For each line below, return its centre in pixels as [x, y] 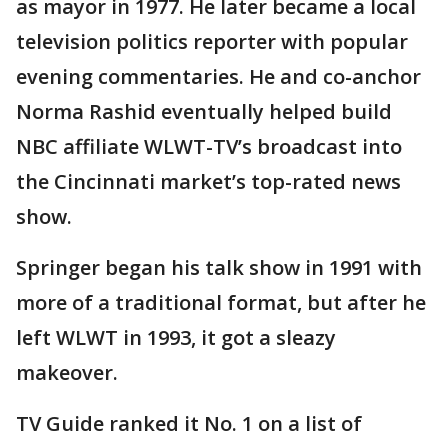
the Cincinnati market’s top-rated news [208, 181]
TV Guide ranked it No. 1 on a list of [189, 423]
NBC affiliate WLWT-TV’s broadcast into [209, 146]
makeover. [67, 372]
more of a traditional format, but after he [221, 302]
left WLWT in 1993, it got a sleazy [176, 337]
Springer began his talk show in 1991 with [219, 267]
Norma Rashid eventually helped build [204, 111]
